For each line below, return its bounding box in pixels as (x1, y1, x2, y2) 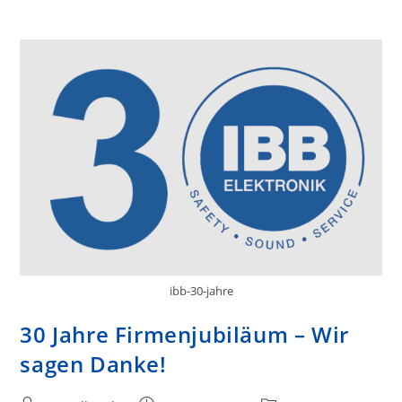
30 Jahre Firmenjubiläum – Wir (20, 319, 349, 350)
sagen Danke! (20, 349, 167, 380)
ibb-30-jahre (169, 283, 233, 300)
